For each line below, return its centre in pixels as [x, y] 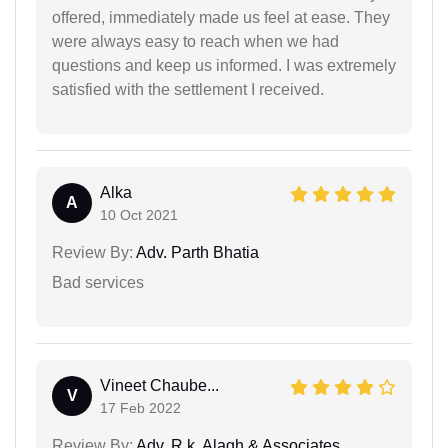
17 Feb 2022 [140, 408]
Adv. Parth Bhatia [196, 253]
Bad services [98, 283]
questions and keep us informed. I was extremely [224, 66]
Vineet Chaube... [159, 386]
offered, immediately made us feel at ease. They [221, 18]
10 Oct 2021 [139, 215]
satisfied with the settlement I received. [188, 90]
